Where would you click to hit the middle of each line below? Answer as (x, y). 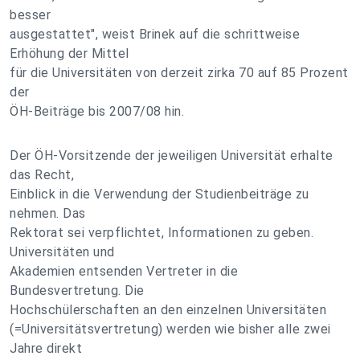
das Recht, (42, 175)
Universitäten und (62, 252)
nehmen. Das (48, 213)
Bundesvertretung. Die (77, 290)
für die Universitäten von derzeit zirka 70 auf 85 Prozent (179, 73)
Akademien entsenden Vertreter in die (124, 271)
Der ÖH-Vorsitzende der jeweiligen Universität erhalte (172, 155)
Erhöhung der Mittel (70, 53)
